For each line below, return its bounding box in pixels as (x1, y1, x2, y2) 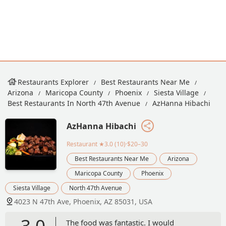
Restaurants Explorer (18, 77, 89, 87)
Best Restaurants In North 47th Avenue (8, 98, 140, 108)
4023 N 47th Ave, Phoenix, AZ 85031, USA (14, 196, 152, 206)
